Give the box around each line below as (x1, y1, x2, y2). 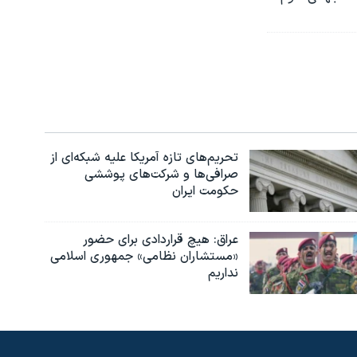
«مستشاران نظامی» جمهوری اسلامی (49, 246, 238, 266)
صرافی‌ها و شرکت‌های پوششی (84, 165, 238, 185)
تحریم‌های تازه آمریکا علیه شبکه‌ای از (49, 148, 238, 168)
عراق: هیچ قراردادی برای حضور (82, 229, 238, 249)
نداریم (207, 263, 238, 283)
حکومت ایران (171, 182, 238, 202)
